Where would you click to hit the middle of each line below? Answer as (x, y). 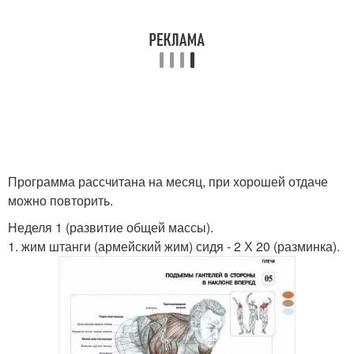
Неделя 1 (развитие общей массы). (111, 227)
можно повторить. (60, 200)
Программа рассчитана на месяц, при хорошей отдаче (168, 181)
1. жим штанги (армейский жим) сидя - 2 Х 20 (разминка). (174, 246)
